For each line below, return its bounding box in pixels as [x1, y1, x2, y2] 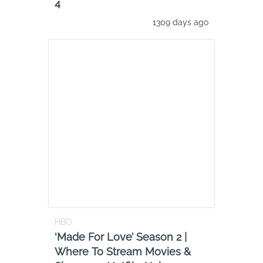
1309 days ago [153, 17, 208, 27]
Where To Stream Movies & [55, 245, 191, 258]
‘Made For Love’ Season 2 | [55, 230, 187, 243]
